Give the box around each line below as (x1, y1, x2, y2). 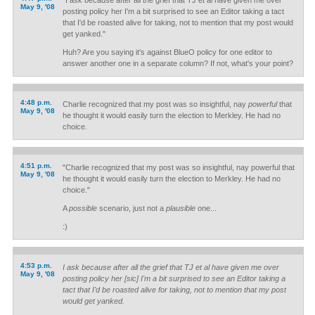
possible (68, 204, 97, 212)
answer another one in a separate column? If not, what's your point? (62, 59, 293, 67)
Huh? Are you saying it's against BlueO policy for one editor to (62, 48, 272, 56)
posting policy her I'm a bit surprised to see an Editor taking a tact (62, 7, 284, 15)
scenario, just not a (96, 204, 166, 212)
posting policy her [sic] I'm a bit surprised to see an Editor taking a (62, 274, 285, 283)
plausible (165, 204, 195, 212)
